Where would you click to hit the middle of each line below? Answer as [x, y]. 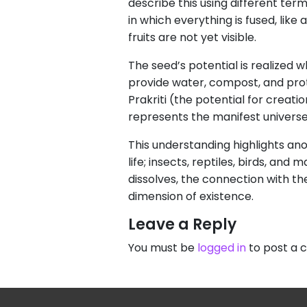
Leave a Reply [182, 224]
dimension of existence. [191, 196]
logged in [222, 248]
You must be [163, 248]
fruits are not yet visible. [192, 37]
